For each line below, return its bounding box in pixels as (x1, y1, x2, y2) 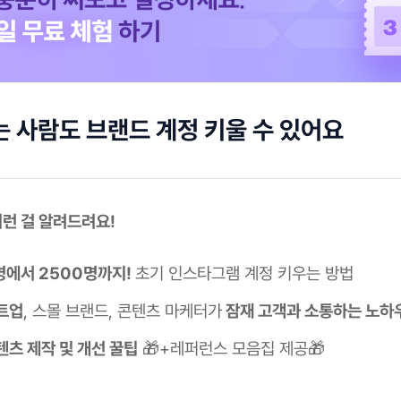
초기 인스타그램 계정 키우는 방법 (135, 263, 354, 283)
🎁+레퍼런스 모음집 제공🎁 (138, 338, 325, 358)
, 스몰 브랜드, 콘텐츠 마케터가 (23, 301, 222, 320)
